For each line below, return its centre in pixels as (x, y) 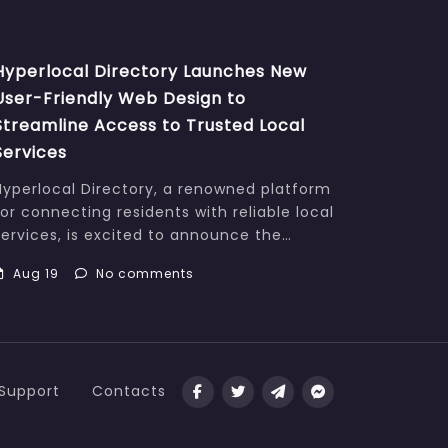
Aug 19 (35, 274)
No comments (144, 274)
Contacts (129, 391)
